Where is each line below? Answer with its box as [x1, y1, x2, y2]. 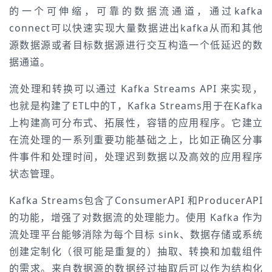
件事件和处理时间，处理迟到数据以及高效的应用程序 [9, 150, 263, 163]
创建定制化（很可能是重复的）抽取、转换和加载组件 [9, 245, 263, 258]
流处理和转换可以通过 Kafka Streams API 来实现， [9, 82, 263, 95]
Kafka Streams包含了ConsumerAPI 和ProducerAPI [9, 194, 263, 207]
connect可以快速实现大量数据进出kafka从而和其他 [9, 21, 263, 35]
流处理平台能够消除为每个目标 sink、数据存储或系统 [9, 228, 263, 241]
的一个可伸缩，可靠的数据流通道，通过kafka [9, 4, 263, 18]
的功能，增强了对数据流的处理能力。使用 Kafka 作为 [9, 211, 263, 224]
